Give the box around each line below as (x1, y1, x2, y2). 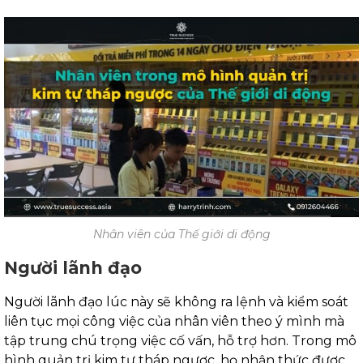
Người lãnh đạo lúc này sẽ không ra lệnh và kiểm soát (4, 293, 348, 310)
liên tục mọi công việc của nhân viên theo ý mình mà (4, 313, 344, 329)
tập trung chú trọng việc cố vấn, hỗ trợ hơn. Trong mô (4, 332, 357, 348)
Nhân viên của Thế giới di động (92, 226, 271, 241)
